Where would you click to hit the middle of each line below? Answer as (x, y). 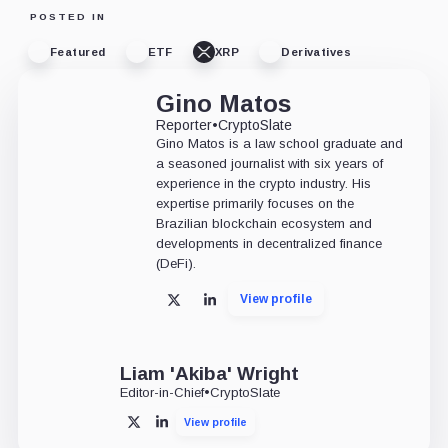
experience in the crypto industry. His (263, 184)
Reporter (183, 125)
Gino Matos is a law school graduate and (279, 144)
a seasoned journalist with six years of (269, 164)
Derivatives (316, 51)
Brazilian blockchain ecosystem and (263, 224)
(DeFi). (175, 264)
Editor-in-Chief (161, 393)
